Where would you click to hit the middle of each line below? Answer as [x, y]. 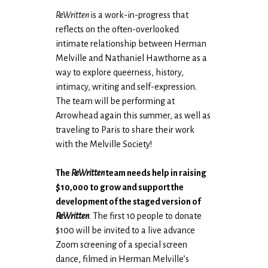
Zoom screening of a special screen [122, 244]
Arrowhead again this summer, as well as [133, 115]
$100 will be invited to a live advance [126, 230]
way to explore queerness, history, [120, 72]
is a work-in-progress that [140, 15]
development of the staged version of [129, 201]
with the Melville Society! [106, 144]
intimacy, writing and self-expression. [127, 86]
